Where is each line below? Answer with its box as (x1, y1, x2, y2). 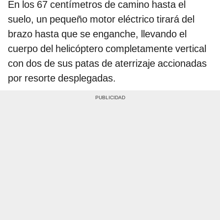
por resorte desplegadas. (8, 72, 116, 84)
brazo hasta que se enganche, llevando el (8, 27, 187, 40)
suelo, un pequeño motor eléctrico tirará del (8, 13, 194, 25)
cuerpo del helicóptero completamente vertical (8, 42, 206, 55)
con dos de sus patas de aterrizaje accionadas (8, 57, 207, 69)
